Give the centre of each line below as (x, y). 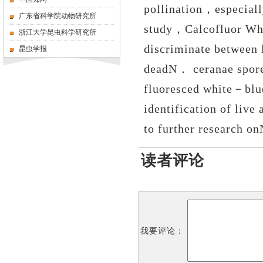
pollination (173, 9)
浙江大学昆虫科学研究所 (58, 32)
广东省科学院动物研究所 (58, 16)
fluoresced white (188, 89)
